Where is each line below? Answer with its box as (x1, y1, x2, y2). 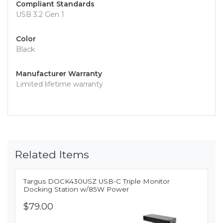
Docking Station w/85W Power (23, 185, 129, 194)
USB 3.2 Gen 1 (16, 10, 64, 19)
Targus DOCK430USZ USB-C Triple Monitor (23, 177, 170, 186)
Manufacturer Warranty (16, 69, 102, 79)
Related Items (15, 148, 89, 161)
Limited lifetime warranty (16, 80, 103, 89)
